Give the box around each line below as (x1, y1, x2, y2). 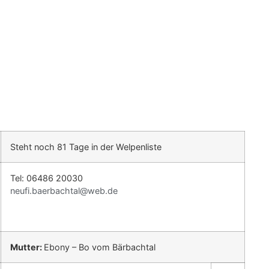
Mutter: (10, 242, 44, 253)
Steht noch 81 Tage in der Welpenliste (10, 142, 162, 153)
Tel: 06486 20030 (10, 173, 83, 184)
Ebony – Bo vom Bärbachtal (44, 242, 156, 253)
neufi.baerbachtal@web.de (10, 186, 118, 196)
